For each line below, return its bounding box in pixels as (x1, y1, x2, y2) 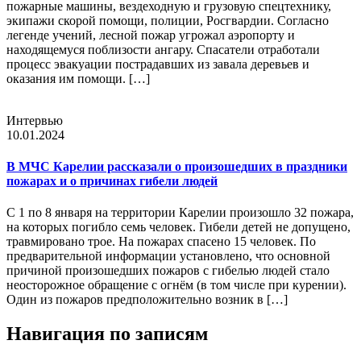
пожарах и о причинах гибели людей (6, 173, 218, 188)
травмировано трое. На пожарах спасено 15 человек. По (6, 234, 316, 249)
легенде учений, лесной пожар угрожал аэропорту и (6, 27, 295, 42)
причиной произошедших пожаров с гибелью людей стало (6, 263, 330, 278)
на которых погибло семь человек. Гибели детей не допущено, (6, 220, 351, 234)
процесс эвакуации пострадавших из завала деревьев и (6, 56, 309, 71)
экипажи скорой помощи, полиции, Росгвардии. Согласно (6, 13, 329, 27)
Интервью (6, 113, 63, 127)
